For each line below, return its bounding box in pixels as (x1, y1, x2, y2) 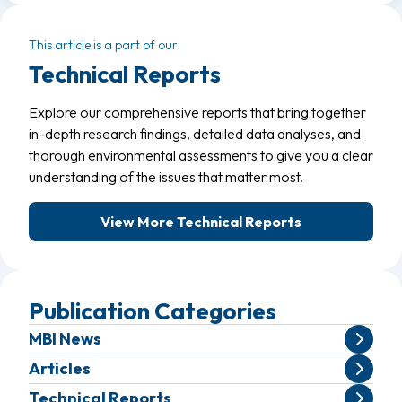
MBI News (29, 328, 101, 349)
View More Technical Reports (100, 213, 301, 231)
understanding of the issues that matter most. (29, 168, 303, 186)
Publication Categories (29, 296, 276, 326)
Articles (29, 358, 91, 379)
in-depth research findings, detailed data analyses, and (29, 125, 361, 143)
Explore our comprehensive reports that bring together (29, 103, 366, 121)
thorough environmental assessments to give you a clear (29, 146, 373, 164)
